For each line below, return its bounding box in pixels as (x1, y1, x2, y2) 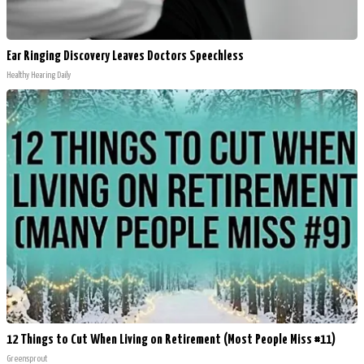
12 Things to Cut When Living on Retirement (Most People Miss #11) (6, 332, 336, 347)
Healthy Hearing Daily (6, 70, 71, 80)
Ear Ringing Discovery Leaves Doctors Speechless (6, 49, 244, 63)
